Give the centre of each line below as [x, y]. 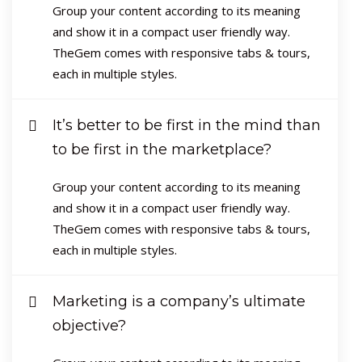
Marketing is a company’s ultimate [179, 301]
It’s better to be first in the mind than [187, 125]
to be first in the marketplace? [162, 149]
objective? [89, 325]
